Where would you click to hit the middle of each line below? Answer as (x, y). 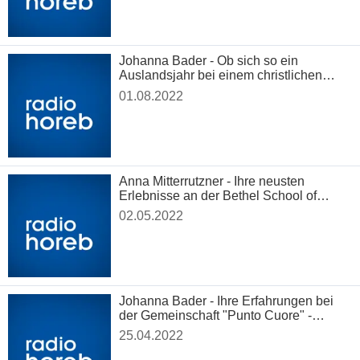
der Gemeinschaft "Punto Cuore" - (216, 315)
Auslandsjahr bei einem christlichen (221, 76)
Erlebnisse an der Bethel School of (218, 195)
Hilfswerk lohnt (162, 90)
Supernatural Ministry (180, 210)
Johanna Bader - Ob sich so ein (209, 61)
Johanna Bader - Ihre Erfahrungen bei (227, 301)
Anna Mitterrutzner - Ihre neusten (212, 181)
